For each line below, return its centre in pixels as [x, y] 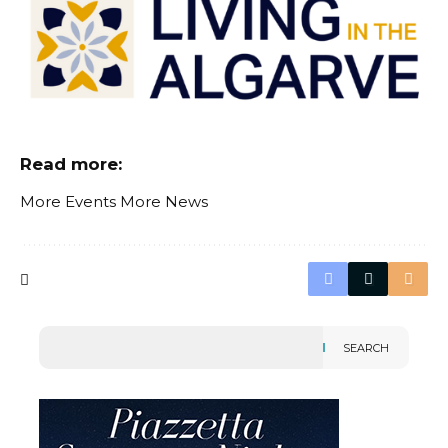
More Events [68, 202]
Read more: [71, 163]
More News [164, 202]
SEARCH [366, 347]
